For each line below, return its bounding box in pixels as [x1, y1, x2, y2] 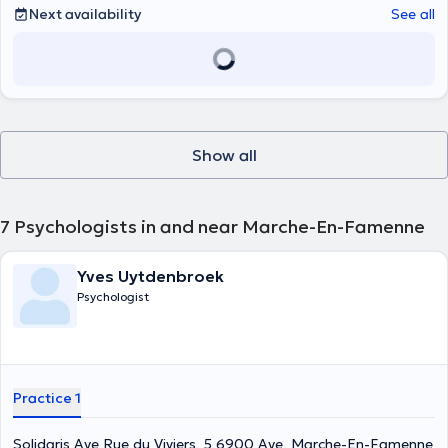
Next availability [29, 5, 141, 23]
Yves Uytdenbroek [77, 266, 224, 286]
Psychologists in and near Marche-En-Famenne [14, 215, 425, 238]
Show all [191, 145, 257, 165]
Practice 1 [13, 389, 81, 407]
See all [391, 5, 435, 23]
